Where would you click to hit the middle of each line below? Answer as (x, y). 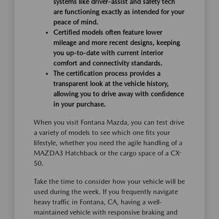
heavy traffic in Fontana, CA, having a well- (98, 202)
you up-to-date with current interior (108, 53)
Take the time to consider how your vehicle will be (109, 181)
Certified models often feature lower (108, 32)
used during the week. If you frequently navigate (106, 191)
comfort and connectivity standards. (108, 63)
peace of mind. (76, 22)
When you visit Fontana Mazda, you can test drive (109, 122)
